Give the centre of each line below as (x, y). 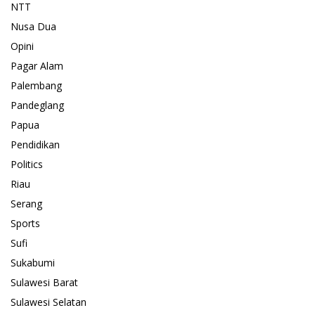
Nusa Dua (33, 27)
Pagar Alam (37, 66)
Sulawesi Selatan (49, 302)
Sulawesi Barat (44, 283)
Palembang (36, 86)
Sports (25, 224)
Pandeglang (37, 105)
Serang (26, 204)
